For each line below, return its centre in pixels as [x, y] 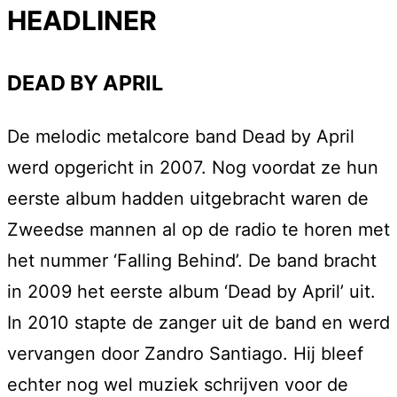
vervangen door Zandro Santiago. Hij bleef [185, 354]
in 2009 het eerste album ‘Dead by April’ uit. [191, 292]
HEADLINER [82, 20]
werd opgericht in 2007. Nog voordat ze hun [193, 168]
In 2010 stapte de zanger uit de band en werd [198, 323]
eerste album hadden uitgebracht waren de [188, 199]
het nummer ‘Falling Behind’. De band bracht [192, 261]
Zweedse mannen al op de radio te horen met [198, 230]
